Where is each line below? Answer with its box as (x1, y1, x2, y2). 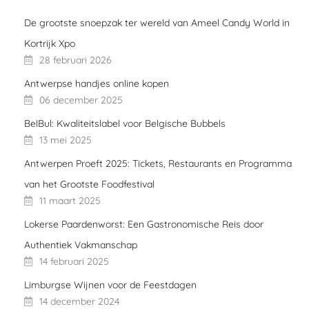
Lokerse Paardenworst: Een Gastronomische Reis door (24, 217, 263, 230)
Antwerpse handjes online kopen (24, 77, 169, 90)
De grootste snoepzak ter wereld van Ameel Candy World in (24, 16, 290, 29)
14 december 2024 (39, 295, 119, 308)
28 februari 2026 (39, 53, 112, 66)
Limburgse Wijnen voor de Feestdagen (24, 278, 197, 291)
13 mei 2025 (39, 133, 92, 146)
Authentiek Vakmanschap (24, 238, 137, 251)
